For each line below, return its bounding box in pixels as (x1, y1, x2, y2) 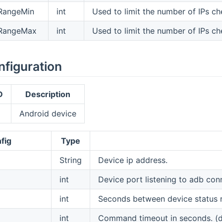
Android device (19, 108, 76, 118)
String (59, 155, 82, 165)
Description (25, 89, 70, 99)
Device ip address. (98, 155, 167, 165)
